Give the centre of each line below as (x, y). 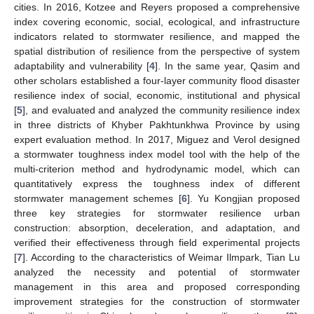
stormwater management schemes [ (98, 198)
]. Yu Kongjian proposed (243, 198)
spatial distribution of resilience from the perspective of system (157, 51)
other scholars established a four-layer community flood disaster (157, 80)
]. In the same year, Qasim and (227, 66)
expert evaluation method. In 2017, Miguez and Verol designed (157, 139)
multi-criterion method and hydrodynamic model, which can (157, 169)
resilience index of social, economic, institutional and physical (157, 95)
